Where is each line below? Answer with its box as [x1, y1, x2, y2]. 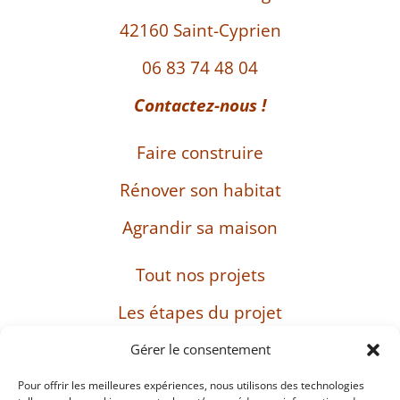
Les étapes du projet [118, 300, 282, 324]
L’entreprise [152, 337, 248, 362]
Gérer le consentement [129, 340, 271, 358]
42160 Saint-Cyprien [119, 18, 281, 42]
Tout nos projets [135, 262, 265, 287]
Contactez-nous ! [134, 93, 266, 117]
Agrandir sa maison [122, 215, 278, 239]
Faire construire [137, 140, 263, 164]
